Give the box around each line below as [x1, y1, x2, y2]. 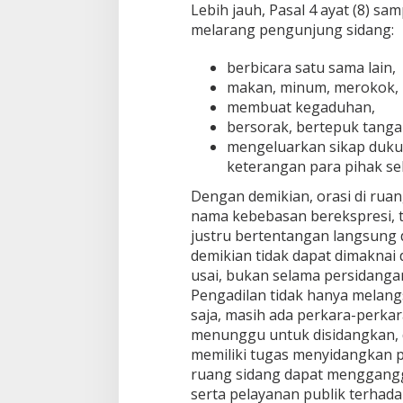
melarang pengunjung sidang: [190, 19, 394, 40]
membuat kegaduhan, [226, 96, 375, 117]
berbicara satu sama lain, [226, 57, 396, 77]
